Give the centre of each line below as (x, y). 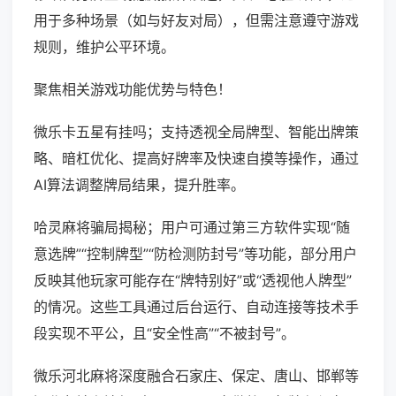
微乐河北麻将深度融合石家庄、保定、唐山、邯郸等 (196, 376)
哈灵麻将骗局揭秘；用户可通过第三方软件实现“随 (192, 228)
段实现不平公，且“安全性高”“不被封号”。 (164, 334)
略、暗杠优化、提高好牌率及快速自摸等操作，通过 (196, 159)
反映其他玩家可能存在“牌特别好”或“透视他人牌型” (193, 281)
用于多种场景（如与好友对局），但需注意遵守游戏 (196, 21)
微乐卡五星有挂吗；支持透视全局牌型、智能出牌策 (196, 132)
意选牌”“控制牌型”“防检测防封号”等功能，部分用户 (195, 254)
